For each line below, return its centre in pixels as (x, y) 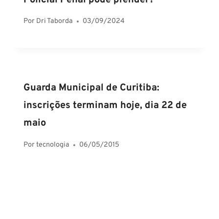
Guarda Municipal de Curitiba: (91, 88)
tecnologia (53, 145)
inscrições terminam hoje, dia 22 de (105, 106)
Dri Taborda (55, 22)
